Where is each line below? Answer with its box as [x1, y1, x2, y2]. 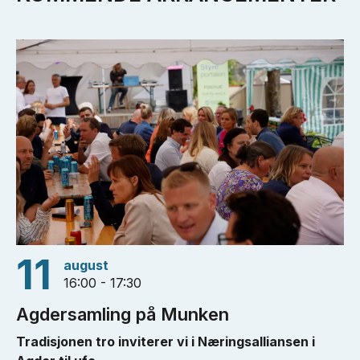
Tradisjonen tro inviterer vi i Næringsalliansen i [16, 333, 315, 350]
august [63, 256, 108, 273]
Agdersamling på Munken [16, 303, 229, 325]
